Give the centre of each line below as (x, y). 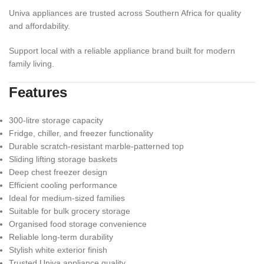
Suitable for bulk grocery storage (70, 211)
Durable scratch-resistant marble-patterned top (96, 146)
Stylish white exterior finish (58, 250)
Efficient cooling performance (63, 185)
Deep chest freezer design (58, 172)
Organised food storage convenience (78, 224)
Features (38, 92)
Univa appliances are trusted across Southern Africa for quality (125, 13)
